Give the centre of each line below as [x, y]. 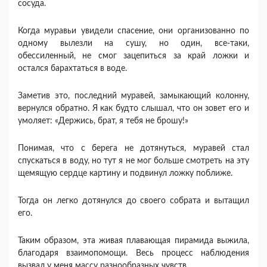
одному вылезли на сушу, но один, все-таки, [133, 44]
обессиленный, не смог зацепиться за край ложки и [133, 56]
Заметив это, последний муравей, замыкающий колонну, [133, 96]
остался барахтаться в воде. [72, 69]
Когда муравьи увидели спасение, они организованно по [133, 31]
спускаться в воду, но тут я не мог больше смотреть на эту [133, 161]
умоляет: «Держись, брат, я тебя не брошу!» [103, 121]
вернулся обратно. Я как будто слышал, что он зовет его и [133, 108]
